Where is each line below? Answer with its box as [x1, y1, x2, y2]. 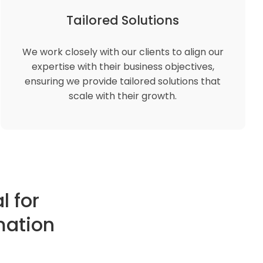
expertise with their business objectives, [31, 60, 214, 73]
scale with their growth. [69, 89, 177, 103]
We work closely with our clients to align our [22, 45, 224, 59]
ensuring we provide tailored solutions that [25, 75, 221, 88]
